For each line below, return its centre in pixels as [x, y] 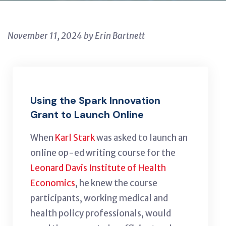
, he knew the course [116, 183]
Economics [53, 183]
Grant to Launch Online [87, 114]
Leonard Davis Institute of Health [98, 168]
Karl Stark [75, 137]
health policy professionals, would [101, 213]
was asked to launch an [141, 137]
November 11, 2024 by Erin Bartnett [76, 36]
